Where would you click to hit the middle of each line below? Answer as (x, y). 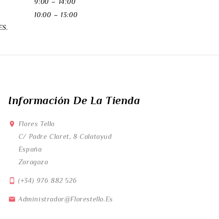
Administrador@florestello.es (66, 199)
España (30, 149)
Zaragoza (33, 162)
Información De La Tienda (74, 101)
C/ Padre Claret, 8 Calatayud (65, 137)
